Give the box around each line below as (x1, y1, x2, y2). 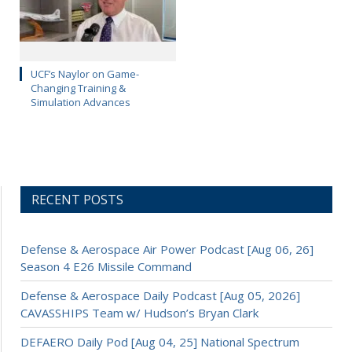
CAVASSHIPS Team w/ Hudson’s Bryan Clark (20, 305, 258, 321)
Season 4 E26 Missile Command (20, 258, 192, 275)
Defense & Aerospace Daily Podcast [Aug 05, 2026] (20, 288, 300, 304)
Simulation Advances (31, 95, 130, 110)
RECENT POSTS (31, 191, 123, 209)
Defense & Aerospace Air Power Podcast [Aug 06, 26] (20, 241, 313, 258)
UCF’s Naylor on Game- (31, 67, 139, 82)
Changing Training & (31, 81, 126, 96)
